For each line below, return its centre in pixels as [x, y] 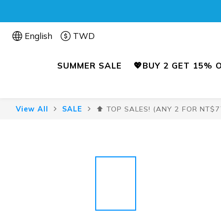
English [38, 36]
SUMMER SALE [89, 65]
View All [32, 109]
